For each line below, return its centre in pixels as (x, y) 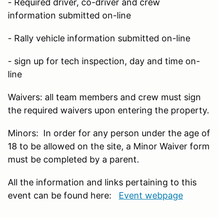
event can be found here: (63, 195)
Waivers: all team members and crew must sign (104, 97)
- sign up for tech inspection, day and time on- (104, 61)
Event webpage (151, 195)
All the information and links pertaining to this (102, 182)
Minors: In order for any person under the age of (109, 133)
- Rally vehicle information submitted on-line (99, 38)
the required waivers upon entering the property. (109, 110)
